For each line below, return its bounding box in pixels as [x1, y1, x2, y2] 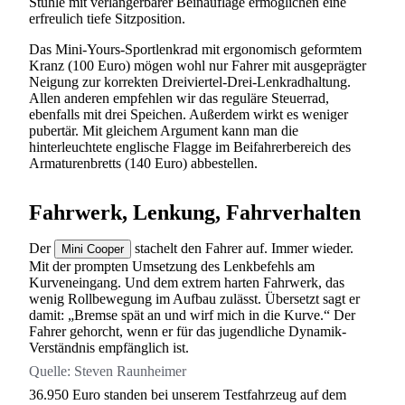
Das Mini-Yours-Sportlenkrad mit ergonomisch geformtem [29, 41, 362, 57]
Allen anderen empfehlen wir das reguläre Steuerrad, [29, 89, 329, 106]
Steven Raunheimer [74, 363, 186, 379]
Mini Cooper [61, 241, 124, 256]
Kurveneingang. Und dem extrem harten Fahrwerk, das [29, 274, 344, 290]
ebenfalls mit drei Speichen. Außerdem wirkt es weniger [29, 106, 348, 122]
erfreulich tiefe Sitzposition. [29, 10, 185, 26]
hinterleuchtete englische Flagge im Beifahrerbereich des [29, 138, 351, 155]
